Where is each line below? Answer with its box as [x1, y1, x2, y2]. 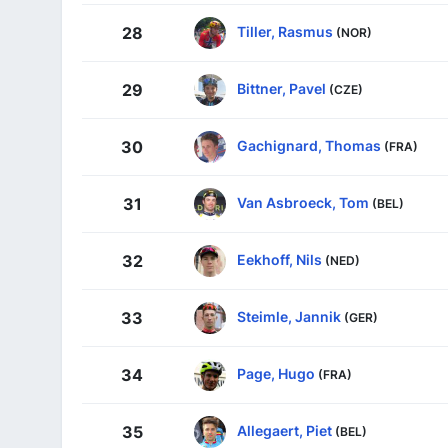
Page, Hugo [237, 364, 315, 382]
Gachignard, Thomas [237, 136, 381, 154]
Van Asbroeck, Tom [237, 193, 369, 211]
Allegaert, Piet [237, 421, 332, 439]
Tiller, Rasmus [237, 22, 333, 40]
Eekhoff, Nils [237, 250, 322, 268]
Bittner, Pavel [237, 79, 326, 97]
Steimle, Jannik [237, 307, 341, 325]
